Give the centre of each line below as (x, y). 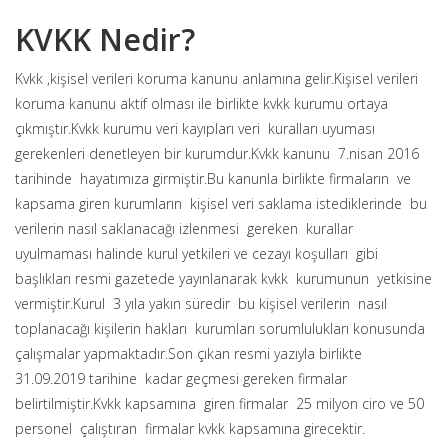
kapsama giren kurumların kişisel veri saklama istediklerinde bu (221, 203)
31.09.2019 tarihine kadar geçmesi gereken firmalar (183, 378)
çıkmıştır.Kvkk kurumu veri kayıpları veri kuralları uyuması (195, 128)
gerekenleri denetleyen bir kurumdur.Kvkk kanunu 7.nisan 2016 (217, 153)
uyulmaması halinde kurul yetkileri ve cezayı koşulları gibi (196, 253)
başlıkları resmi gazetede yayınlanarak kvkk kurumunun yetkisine (223, 278)
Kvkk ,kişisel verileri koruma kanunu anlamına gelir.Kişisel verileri (216, 78)
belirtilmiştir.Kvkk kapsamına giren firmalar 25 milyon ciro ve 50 (219, 403)
